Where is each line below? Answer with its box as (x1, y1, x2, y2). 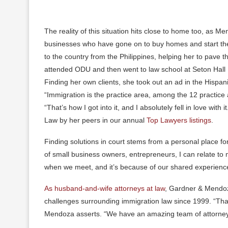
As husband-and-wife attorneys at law (44, 184, 165, 192)
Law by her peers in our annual (44, 116, 147, 124)
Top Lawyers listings (147, 116, 211, 124)
